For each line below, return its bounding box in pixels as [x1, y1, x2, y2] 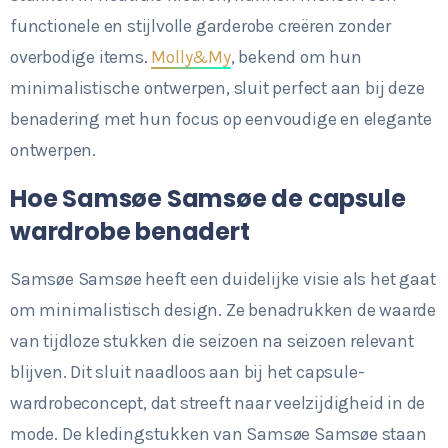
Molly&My [151, 46, 231, 67]
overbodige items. [10, 46, 152, 67]
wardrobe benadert [10, 214, 250, 248]
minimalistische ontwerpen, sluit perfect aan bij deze [10, 77, 425, 98]
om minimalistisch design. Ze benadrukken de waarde [10, 299, 436, 320]
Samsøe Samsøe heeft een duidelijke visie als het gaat [10, 268, 436, 289]
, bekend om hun [230, 46, 362, 67]
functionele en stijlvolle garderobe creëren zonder [10, 15, 391, 36]
